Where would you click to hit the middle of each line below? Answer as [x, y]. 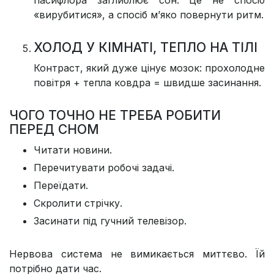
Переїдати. [61, 186]
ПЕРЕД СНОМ [54, 130]
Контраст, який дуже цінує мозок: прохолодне [149, 68]
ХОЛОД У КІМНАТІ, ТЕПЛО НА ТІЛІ [146, 48]
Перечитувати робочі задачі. [104, 168]
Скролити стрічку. [78, 203]
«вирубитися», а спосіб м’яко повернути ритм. [149, 15]
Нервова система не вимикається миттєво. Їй [137, 254]
